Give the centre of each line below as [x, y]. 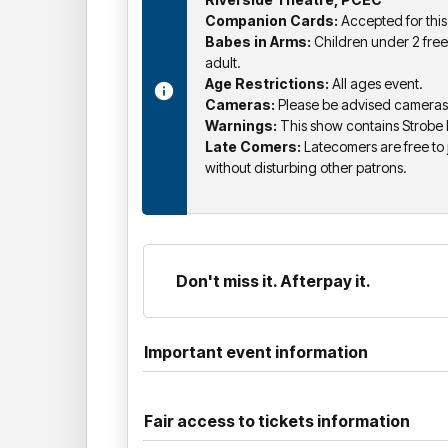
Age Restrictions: [267, 83]
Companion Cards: [271, 20]
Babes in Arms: [258, 41]
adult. [223, 62]
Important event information [256, 351]
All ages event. [376, 83]
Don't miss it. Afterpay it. [273, 280]
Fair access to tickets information [277, 420]
